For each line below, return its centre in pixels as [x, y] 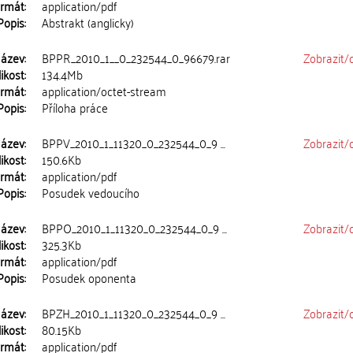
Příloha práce [75, 107]
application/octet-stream [104, 91]
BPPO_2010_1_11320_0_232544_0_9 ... [135, 228]
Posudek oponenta [89, 277]
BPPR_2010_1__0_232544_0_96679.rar [136, 58]
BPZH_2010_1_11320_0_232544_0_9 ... [134, 313]
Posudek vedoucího [91, 192]
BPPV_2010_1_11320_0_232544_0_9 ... [134, 143]
